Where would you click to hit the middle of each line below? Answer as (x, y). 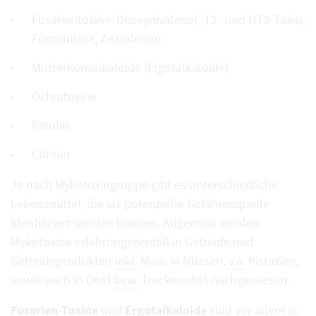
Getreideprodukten (63, 261)
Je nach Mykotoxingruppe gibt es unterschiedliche (144, 184)
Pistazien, (272, 261)
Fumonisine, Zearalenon (97, 38)
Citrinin (51, 154)
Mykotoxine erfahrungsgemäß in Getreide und (132, 242)
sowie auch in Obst (62, 280)
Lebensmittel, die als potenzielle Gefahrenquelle (140, 203)
